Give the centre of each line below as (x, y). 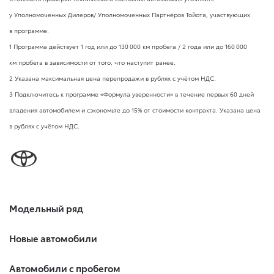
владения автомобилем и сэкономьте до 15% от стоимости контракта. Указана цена (135, 109)
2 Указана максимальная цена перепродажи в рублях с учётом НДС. (113, 78)
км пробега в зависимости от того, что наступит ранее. (92, 62)
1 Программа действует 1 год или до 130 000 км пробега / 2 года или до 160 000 (128, 46)
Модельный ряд (46, 208)
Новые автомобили (53, 238)
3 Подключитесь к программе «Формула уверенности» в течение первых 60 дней (131, 94)
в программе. (29, 30)
